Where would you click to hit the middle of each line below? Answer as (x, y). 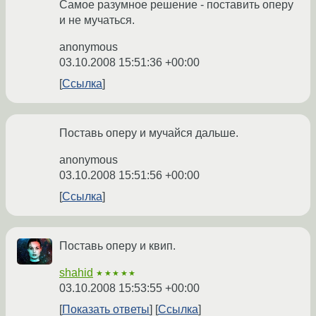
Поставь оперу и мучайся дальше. (149, 133)
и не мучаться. (97, 20)
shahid (76, 273)
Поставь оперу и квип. (117, 246)
